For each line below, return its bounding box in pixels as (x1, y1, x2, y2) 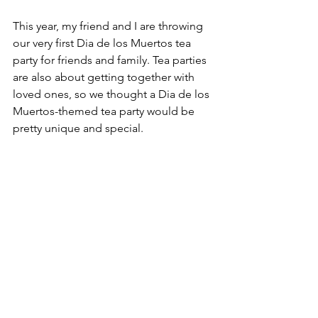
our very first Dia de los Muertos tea (13, 35, 194, 50)
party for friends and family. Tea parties (13, 53, 209, 67)
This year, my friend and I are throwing (13, 18, 206, 33)
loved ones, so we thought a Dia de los (13, 87, 212, 101)
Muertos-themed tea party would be (13, 104, 197, 118)
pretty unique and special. (13, 121, 143, 135)
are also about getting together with (13, 70, 197, 84)
